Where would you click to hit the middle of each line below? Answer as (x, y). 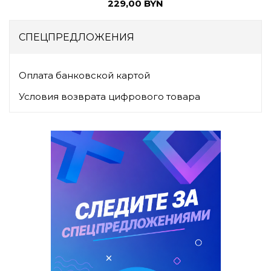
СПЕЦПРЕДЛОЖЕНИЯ (77, 38)
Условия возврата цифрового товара (109, 97)
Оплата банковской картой (84, 76)
